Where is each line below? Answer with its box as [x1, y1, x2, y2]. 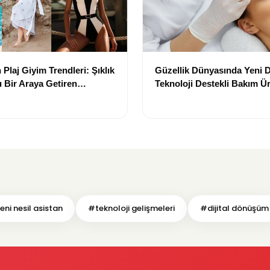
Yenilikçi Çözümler [155, 92, 233, 102]
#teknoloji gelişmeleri [88, 202, 175, 215]
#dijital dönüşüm [200, 202, 269, 215]
